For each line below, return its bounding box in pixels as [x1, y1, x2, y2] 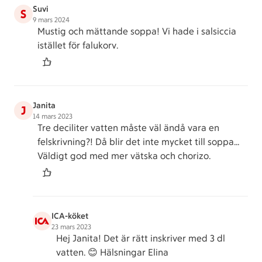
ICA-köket [51, 211, 88, 221]
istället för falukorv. [37, 40, 118, 51]
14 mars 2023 [33, 112, 73, 120]
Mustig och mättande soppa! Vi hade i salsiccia [37, 26, 236, 37]
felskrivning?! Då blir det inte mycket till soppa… [37, 136, 239, 147]
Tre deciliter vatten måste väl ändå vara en [37, 122, 219, 133]
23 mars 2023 [51, 223, 91, 231]
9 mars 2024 [33, 16, 70, 24]
